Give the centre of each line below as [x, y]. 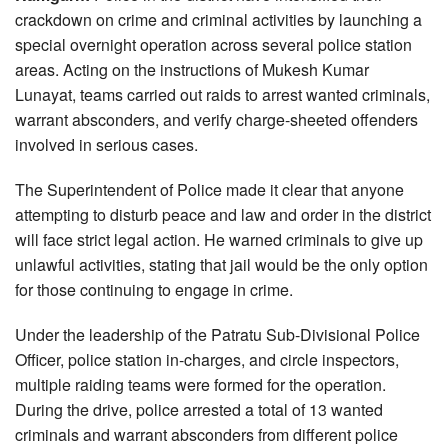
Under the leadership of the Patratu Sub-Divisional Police [217, 334]
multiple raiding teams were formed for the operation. [200, 384]
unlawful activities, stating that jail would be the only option [221, 264]
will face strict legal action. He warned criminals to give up [219, 239]
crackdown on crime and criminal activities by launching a [218, 19]
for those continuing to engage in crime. [154, 289]
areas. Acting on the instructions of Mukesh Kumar [192, 69]
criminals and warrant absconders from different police [206, 434]
